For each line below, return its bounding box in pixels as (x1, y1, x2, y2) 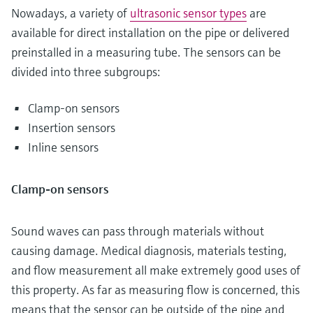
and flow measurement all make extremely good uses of (11, 262, 300, 278)
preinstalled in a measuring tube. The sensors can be (11, 44, 281, 60)
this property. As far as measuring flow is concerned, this (11, 282, 300, 298)
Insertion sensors (28, 119, 115, 136)
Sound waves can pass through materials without (11, 223, 264, 239)
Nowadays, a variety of (11, 5, 130, 21)
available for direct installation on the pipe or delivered (11, 24, 289, 41)
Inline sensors (28, 139, 99, 155)
